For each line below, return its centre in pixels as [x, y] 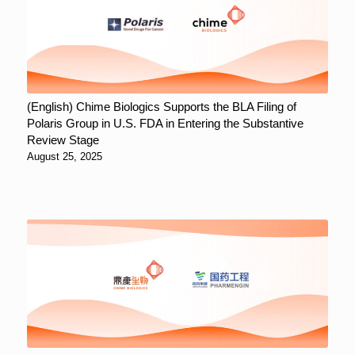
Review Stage [63, 139]
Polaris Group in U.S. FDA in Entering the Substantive [165, 123]
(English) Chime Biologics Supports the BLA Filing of [161, 106]
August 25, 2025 [64, 157]
